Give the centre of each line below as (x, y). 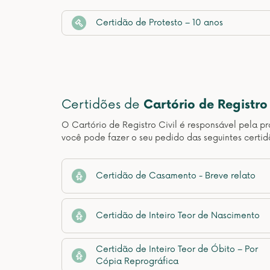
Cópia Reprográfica (137, 261)
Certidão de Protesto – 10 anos (159, 23)
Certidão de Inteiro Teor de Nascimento (178, 215)
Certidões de (102, 105)
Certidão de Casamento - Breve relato (176, 176)
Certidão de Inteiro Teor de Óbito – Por (177, 249)
